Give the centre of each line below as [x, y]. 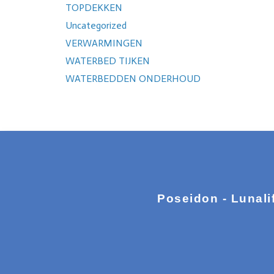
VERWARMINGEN [104, 43]
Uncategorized [96, 26]
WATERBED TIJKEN [108, 61]
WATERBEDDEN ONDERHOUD [133, 79]
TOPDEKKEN [94, 8]
